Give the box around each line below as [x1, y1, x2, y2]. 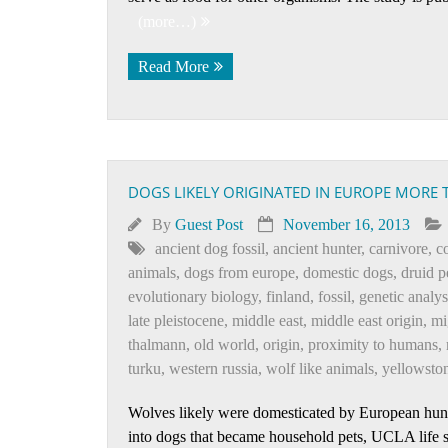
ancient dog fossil [155, 240, 265, 257]
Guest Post [175, 216, 243, 233]
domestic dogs [303, 264, 393, 281]
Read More [138, 58, 209, 75]
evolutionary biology [128, 288, 258, 305]
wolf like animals [266, 360, 374, 377]
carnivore [369, 240, 428, 257]
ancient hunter [273, 240, 361, 257]
